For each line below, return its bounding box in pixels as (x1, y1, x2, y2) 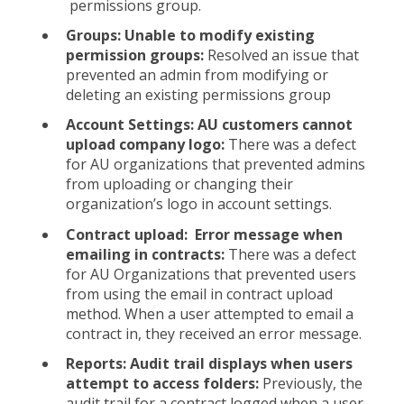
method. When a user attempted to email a (66, 303, 353, 324)
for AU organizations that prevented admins (66, 154, 365, 175)
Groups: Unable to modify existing (66, 25, 315, 46)
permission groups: (66, 45, 207, 66)
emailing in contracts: (66, 243, 228, 264)
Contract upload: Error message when (66, 224, 343, 244)
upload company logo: (66, 134, 228, 155)
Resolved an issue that (207, 45, 359, 66)
